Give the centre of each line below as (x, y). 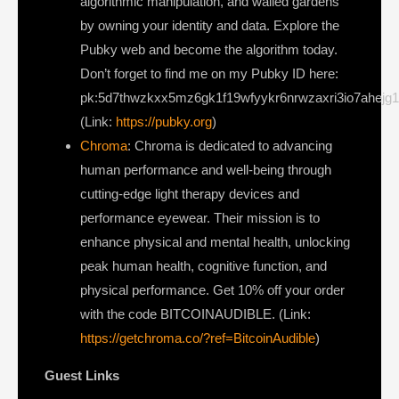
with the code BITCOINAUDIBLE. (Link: (195, 314)
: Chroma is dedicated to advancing (230, 146)
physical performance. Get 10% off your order (212, 290)
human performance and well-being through (206, 170)
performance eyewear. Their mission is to (200, 218)
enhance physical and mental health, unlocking (215, 242)
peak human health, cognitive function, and (204, 266)
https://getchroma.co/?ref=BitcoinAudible (198, 338)
